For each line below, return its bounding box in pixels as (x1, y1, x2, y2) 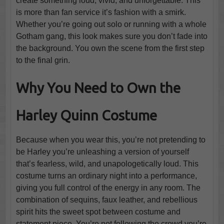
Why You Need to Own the (15, 79, 180, 95)
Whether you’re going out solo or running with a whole (15, 19, 206, 28)
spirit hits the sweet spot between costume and (15, 207, 180, 216)
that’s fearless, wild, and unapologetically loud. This (15, 159, 198, 168)
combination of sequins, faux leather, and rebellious (15, 195, 197, 204)
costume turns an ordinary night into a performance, (15, 171, 197, 180)
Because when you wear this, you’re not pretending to (15, 135, 205, 144)
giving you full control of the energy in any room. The (15, 183, 200, 192)
